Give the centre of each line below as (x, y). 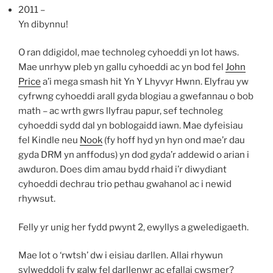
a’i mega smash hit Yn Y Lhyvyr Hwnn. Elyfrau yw (145, 82)
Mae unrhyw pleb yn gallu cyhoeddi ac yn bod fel (122, 67)
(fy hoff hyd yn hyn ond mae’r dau (174, 140)
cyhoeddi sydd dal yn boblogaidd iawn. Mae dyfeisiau (131, 126)
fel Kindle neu (49, 140)
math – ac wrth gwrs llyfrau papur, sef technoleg (121, 111)
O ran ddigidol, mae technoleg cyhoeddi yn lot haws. (129, 53)
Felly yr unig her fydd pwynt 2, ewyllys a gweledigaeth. (133, 227)
